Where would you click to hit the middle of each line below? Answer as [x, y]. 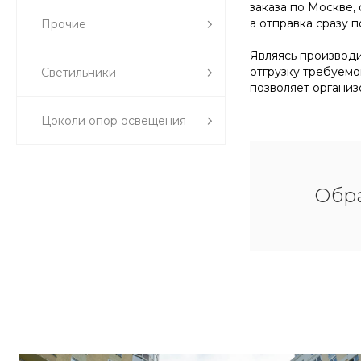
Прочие [64, 24]
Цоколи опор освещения [114, 121]
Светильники [79, 73]
